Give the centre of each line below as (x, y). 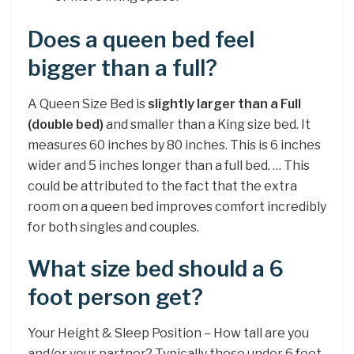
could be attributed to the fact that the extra (162, 186)
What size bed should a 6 (156, 269)
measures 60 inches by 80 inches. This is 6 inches (174, 145)
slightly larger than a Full (224, 104)
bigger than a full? (122, 69)
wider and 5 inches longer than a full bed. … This (169, 165)
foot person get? (115, 298)
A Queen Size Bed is (88, 104)
